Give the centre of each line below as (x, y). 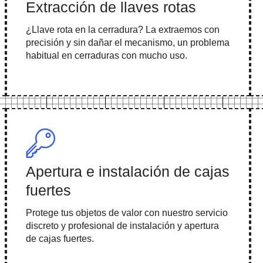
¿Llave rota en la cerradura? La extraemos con (122, 30)
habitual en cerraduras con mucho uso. (106, 56)
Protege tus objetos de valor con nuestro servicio (127, 213)
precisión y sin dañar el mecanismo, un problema (127, 43)
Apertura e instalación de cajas (127, 172)
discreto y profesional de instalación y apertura (122, 226)
